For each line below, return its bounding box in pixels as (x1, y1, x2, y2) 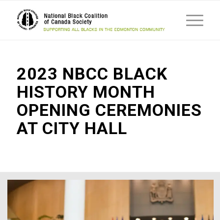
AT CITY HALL (16, 118, 127, 138)
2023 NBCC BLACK (16, 64, 167, 83)
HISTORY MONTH (16, 82, 155, 102)
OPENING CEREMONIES (16, 100, 202, 120)
